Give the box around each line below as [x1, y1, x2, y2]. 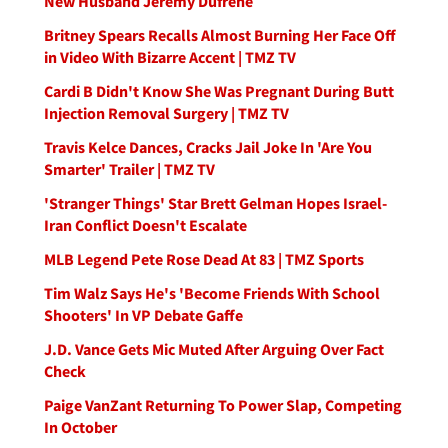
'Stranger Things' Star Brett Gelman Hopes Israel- [44, 193, 387, 213]
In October [44, 417, 117, 437]
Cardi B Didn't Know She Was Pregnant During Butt [44, 81, 394, 101]
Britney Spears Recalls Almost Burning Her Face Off [44, 25, 396, 45]
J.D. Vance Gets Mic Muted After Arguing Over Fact [44, 339, 384, 359]
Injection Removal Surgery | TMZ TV [44, 103, 289, 123]
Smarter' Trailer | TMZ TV [44, 159, 215, 179]
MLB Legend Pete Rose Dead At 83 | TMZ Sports [44, 249, 364, 269]
